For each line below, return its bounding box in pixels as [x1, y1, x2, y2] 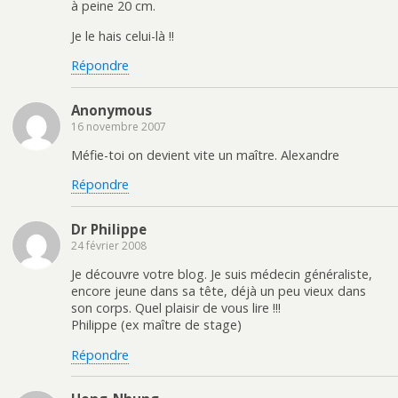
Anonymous [71, 100, 152, 119]
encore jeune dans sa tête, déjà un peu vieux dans [71, 283, 366, 300]
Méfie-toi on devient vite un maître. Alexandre [71, 146, 339, 163]
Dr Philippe [71, 219, 147, 238]
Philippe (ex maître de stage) [71, 316, 242, 334]
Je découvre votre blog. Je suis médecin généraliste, [71, 266, 372, 283]
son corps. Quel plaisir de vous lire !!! [71, 299, 281, 317]
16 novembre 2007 [71, 118, 166, 134]
